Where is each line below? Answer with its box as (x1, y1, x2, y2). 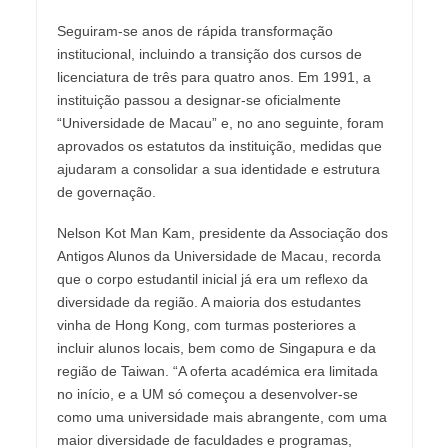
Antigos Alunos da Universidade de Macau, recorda (56, 248, 381, 265)
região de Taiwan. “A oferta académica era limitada (56, 363, 378, 380)
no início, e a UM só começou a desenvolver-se (56, 386, 358, 403)
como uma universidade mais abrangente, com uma (56, 409, 387, 426)
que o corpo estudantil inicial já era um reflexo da (56, 271, 368, 288)
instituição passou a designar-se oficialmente (56, 92, 341, 109)
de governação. (56, 184, 156, 201)
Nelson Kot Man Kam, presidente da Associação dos (56, 225, 388, 242)
